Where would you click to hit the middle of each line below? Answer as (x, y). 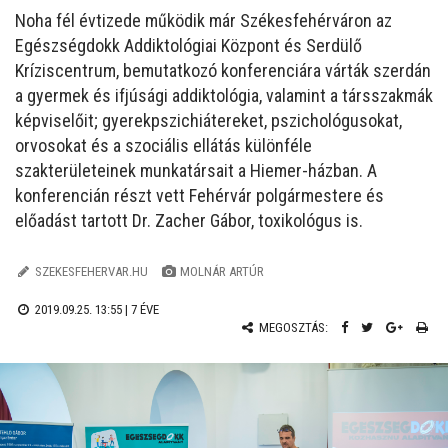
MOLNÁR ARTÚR (222, 271)
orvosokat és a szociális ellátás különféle (163, 145)
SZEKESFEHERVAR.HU (91, 271)
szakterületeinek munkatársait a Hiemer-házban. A (196, 170)
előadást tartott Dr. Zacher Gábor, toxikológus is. (189, 220)
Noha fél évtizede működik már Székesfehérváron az (203, 20)
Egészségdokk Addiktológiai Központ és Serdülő (188, 45)
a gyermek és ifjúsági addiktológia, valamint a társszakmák (224, 95)
